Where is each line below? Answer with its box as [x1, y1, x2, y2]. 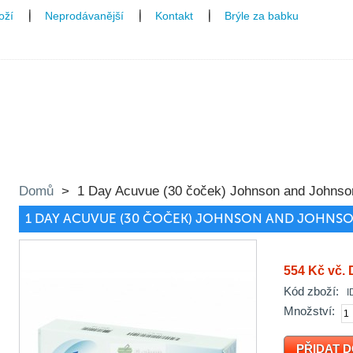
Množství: [283, 304, 335, 318]
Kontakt [155, 9, 193, 22]
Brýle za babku [225, 9, 299, 22]
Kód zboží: [283, 284, 339, 298]
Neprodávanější [45, 9, 124, 22]
